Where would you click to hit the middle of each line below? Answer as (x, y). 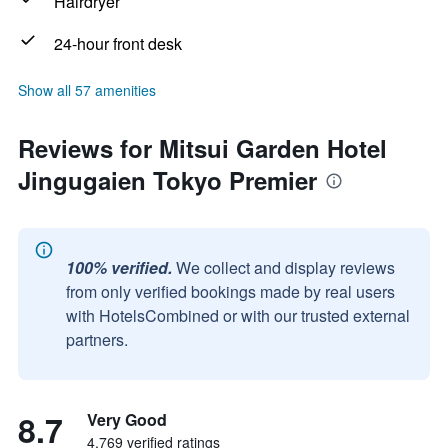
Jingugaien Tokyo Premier (167, 180)
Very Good (127, 419)
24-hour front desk (118, 43)
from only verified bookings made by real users (230, 291)
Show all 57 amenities (87, 90)
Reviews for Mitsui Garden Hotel (202, 148)
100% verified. (119, 267)
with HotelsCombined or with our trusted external (238, 315)
